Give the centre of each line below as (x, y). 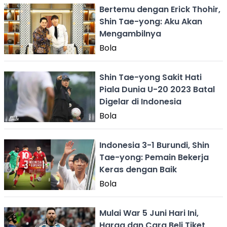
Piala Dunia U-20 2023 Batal (157, 89)
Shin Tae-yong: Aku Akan (151, 22)
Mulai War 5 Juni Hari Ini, (149, 213)
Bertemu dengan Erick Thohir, (160, 9)
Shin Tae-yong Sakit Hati (150, 77)
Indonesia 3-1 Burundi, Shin (154, 145)
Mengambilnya (130, 34)
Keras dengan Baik (138, 169)
